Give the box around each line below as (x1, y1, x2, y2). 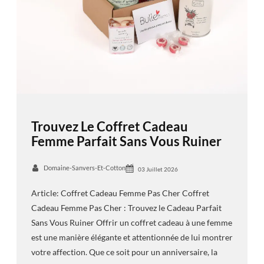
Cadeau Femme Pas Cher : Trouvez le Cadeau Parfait (31, 203, 222, 213)
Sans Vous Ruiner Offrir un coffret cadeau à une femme (31, 217, 232, 228)
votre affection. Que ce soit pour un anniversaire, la (31, 247, 217, 258)
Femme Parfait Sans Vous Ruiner (31, 133, 222, 149)
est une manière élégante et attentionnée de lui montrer (31, 232, 233, 243)
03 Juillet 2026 (137, 165, 178, 173)
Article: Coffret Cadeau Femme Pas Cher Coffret (31, 188, 209, 199)
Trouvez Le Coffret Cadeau (31, 118, 188, 134)
